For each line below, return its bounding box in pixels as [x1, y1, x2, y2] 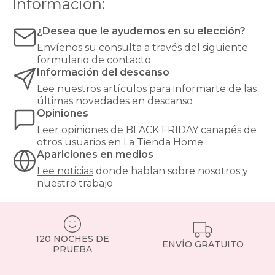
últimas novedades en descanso [37, 95, 193, 107]
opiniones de [61, 124, 126, 136]
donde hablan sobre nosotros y [96, 165, 248, 177]
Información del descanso [37, 66, 169, 78]
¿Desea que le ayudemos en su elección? [37, 25, 246, 37]
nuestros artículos [57, 83, 147, 95]
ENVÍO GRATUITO [161, 238, 244, 250]
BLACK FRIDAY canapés [126, 124, 241, 136]
